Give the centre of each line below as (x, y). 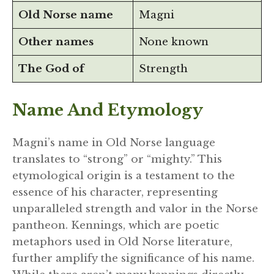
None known (173, 42)
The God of (51, 69)
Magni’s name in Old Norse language (114, 143)
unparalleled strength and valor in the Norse (135, 209)
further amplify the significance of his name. (133, 258)
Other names (56, 42)
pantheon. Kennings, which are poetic (116, 225)
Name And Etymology (108, 110)
